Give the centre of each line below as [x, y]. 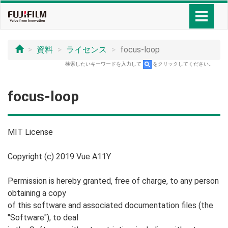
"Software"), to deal [43, 218]
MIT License [30, 132]
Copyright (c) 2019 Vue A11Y [59, 156]
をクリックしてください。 [183, 64]
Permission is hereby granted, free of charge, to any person [113, 181]
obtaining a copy [37, 193]
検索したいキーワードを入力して [103, 64]
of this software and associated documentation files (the [110, 205]
